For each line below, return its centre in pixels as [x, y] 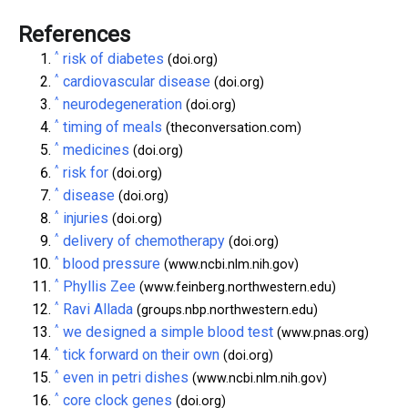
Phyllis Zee [99, 286]
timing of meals [112, 127]
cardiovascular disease [137, 81]
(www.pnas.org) [321, 332]
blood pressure [112, 263]
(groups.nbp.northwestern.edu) [225, 310]
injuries [86, 218]
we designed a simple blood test [168, 331]
